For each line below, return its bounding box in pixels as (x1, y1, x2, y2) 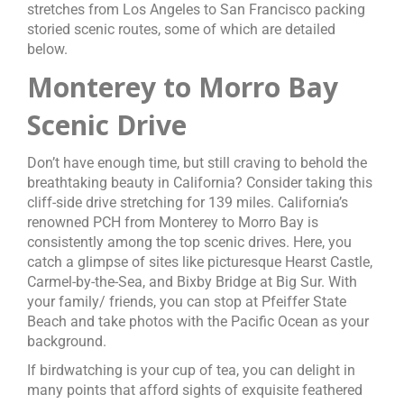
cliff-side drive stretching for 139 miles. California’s (27, 194, 348, 211)
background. (27, 333, 106, 350)
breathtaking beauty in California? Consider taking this (27, 174, 372, 191)
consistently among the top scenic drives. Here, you (27, 234, 352, 251)
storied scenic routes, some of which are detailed (27, 21, 335, 38)
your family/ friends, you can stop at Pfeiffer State (27, 293, 346, 310)
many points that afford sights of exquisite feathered (27, 381, 363, 399)
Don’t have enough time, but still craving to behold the (27, 154, 367, 171)
